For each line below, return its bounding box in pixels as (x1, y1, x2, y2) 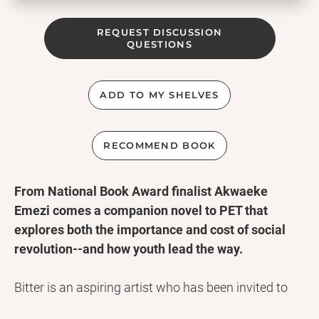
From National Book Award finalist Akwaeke (14, 184, 268, 199)
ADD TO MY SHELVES (100, 89, 219, 101)
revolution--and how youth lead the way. (14, 241, 243, 257)
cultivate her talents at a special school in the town (14, 299, 295, 315)
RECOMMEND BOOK (103, 140, 216, 152)
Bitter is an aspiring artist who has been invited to (14, 280, 288, 296)
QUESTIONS (127, 38, 192, 51)
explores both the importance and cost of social (14, 222, 286, 238)
